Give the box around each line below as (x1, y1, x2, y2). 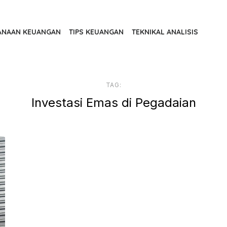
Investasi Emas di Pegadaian (31, 95, 196, 110)
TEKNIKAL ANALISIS (132, 27, 198, 37)
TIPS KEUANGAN (69, 27, 124, 37)
